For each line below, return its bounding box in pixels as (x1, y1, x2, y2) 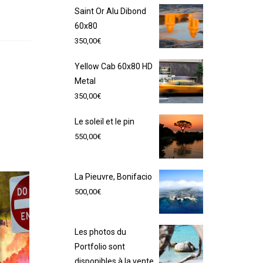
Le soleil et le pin (75, 117, 134, 126)
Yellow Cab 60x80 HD (75, 62, 153, 71)
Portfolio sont (75, 242, 125, 251)
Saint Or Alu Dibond (75, 6, 146, 16)
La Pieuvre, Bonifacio (75, 172, 152, 181)
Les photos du (75, 227, 126, 237)
